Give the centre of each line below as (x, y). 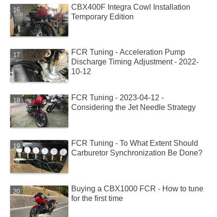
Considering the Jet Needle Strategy (134, 108)
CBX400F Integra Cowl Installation (131, 7)
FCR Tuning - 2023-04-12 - (118, 98)
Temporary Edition (103, 16)
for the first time (97, 199)
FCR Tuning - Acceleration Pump (128, 52)
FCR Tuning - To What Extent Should (135, 143)
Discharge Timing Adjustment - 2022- (135, 62)
